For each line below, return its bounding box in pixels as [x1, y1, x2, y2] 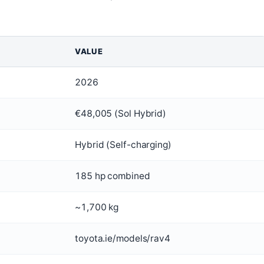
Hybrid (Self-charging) [75, 139, 171, 151]
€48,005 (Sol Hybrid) [75, 108, 166, 120]
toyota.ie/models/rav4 [75, 233, 170, 245]
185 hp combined [75, 170, 150, 182]
